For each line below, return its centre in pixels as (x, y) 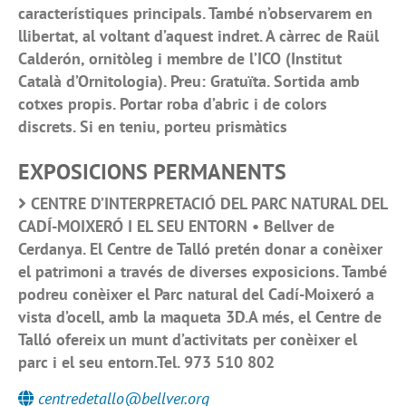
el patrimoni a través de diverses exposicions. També (203, 272)
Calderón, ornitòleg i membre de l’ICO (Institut (180, 59)
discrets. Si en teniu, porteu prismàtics (153, 127)
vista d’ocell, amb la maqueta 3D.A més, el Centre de (200, 317)
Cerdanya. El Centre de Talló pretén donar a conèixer (200, 249)
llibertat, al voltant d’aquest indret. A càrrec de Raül (198, 36)
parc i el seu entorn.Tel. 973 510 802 (146, 362)
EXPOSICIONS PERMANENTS (152, 172)
